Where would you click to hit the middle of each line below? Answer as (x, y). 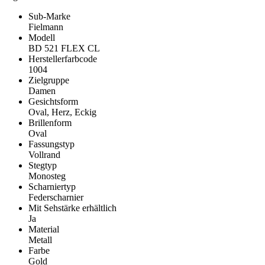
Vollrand (44, 155)
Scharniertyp (52, 187)
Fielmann (46, 27)
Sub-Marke (49, 17)
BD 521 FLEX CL (64, 49)
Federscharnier (56, 198)
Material (44, 230)
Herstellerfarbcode (63, 59)
